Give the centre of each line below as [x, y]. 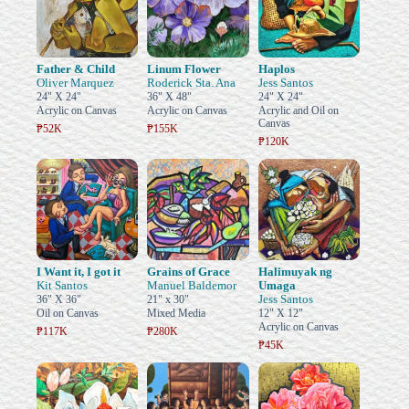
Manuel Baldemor [192, 286]
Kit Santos [62, 286]
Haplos [276, 68]
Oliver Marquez [75, 82]
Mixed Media [177, 314]
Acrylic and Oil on [298, 110]
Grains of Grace [189, 272]
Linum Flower [184, 68]
